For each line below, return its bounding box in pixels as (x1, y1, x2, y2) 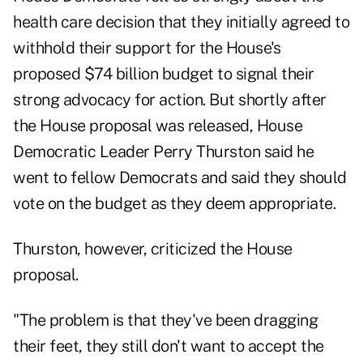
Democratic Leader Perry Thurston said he (13, 142, 314, 162)
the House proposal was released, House (13, 116, 302, 136)
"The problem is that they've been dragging (13, 310, 318, 331)
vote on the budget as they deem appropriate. (13, 194, 335, 214)
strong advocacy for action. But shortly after (13, 90, 327, 110)
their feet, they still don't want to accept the (13, 336, 324, 357)
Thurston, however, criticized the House (13, 239, 293, 259)
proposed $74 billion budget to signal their (13, 64, 314, 84)
